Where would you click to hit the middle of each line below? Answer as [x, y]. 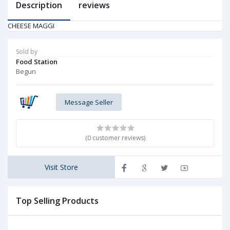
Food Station [37, 62]
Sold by [27, 52]
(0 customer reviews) [115, 138]
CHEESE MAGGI [31, 26]
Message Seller [89, 102]
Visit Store [61, 167]
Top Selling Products [57, 200]
